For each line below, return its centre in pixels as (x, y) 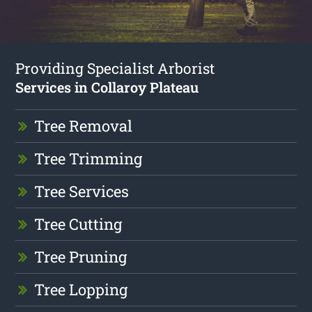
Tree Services (82, 191)
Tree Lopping (81, 289)
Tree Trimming (88, 158)
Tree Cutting (78, 224)
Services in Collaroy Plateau (107, 87)
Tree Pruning (81, 256)
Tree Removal (84, 125)
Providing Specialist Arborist (115, 68)
